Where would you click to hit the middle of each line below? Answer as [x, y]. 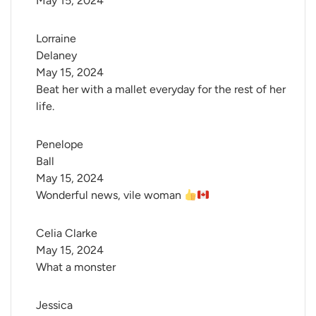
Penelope [61, 145]
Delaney [56, 56]
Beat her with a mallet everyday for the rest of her [161, 90]
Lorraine [57, 39]
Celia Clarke [67, 233]
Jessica [56, 305]
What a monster [76, 267]
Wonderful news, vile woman [110, 195]
